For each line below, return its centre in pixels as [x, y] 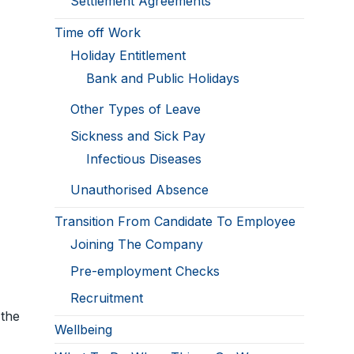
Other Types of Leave [136, 109]
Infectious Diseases [144, 159]
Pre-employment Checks [145, 271]
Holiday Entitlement [128, 56]
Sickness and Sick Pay [138, 136]
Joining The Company [137, 245]
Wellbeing [84, 330]
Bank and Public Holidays [163, 79]
